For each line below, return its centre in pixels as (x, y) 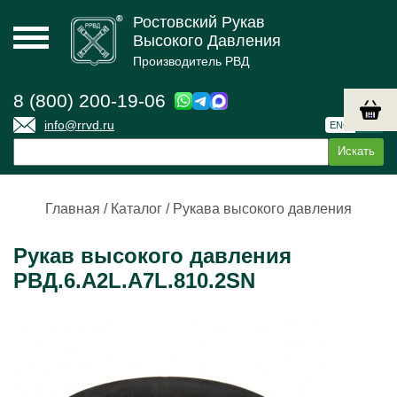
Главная (73, 209)
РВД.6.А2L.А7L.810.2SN (134, 280)
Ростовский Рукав (199, 22)
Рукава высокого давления (262, 209)
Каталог (136, 209)
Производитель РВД (191, 61)
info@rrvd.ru (79, 125)
